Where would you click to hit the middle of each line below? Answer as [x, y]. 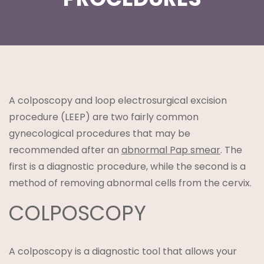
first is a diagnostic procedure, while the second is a [127, 167]
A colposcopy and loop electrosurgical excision [118, 101]
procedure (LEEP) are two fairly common [104, 117]
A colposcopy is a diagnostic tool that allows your [123, 252]
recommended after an [65, 150]
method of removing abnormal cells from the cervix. [130, 183]
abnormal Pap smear [171, 150]
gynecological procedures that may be [100, 134]
